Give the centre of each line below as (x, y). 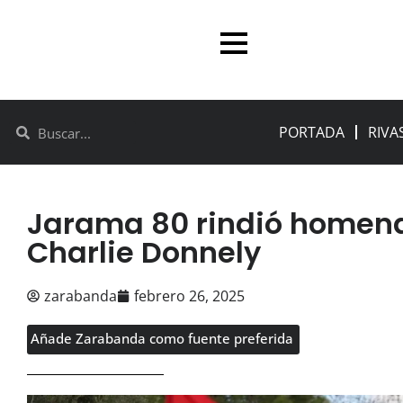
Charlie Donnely (144, 253)
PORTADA (312, 133)
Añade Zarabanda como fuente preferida (162, 339)
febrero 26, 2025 (189, 296)
